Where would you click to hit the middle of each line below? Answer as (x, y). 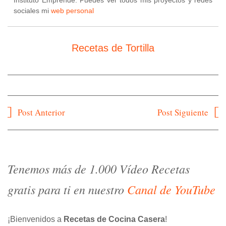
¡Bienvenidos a (36, 219)
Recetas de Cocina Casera (114, 219)
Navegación (34, 112)
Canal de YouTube (171, 189)
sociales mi (32, 10)
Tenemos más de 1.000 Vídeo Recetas (99, 168)
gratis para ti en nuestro (67, 189)
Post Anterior (41, 112)
